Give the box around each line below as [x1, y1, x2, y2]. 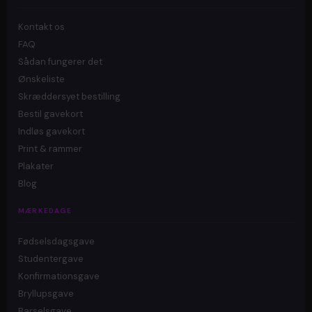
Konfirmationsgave [18, 270, 100, 282]
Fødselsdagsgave [18, 235, 95, 247]
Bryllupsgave [18, 287, 74, 299]
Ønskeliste [18, 72, 65, 85]
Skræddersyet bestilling [18, 90, 120, 102]
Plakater [18, 159, 54, 172]
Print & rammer [18, 142, 82, 155]
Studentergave [18, 252, 84, 265]
